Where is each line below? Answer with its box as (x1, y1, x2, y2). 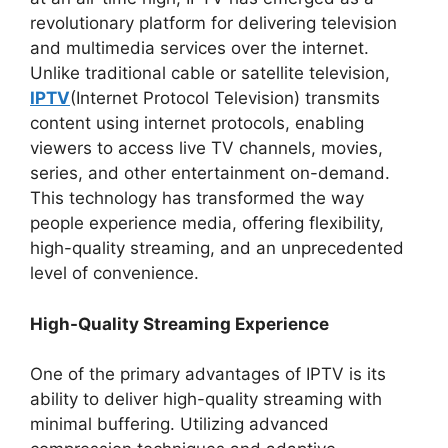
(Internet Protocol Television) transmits (70, 88, 380, 109)
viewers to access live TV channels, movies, (30, 138, 383, 159)
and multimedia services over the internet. (30, 38, 369, 59)
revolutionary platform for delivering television (30, 13, 397, 34)
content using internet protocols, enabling (30, 113, 364, 134)
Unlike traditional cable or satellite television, (30, 63, 390, 84)
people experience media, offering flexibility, (30, 213, 384, 234)
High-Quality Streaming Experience (30, 313, 329, 334)
